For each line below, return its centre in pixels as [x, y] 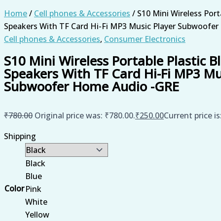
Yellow [37, 214]
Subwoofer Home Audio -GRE [92, 86]
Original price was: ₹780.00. [85, 115]
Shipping [20, 136]
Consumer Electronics [145, 39]
